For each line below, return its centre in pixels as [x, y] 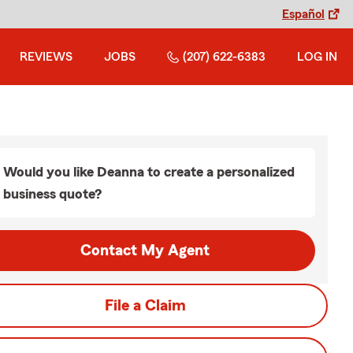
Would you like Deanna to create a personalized [149, 172]
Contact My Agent [145, 251]
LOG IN [317, 57]
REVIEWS [46, 57]
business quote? [52, 194]
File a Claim [145, 306]
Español [303, 14]
